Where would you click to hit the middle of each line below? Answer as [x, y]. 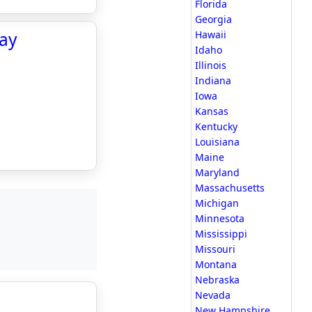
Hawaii [211, 34]
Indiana [213, 80]
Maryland [217, 172]
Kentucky [216, 126]
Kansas [212, 111]
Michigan [217, 203]
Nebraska [217, 280]
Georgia [213, 19]
